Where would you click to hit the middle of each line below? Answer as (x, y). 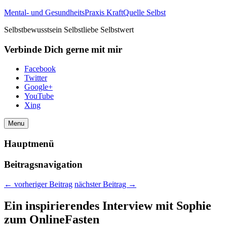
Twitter (36, 78)
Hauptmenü (29, 144)
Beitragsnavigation (43, 164)
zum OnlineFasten (52, 219)
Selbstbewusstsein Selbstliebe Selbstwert (69, 30)
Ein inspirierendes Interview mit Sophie (108, 205)
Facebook (40, 69)
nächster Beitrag (101, 184)
